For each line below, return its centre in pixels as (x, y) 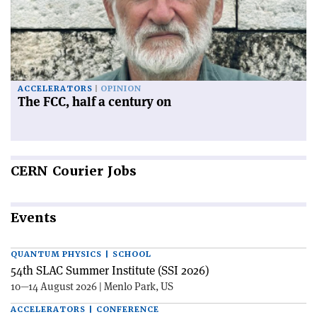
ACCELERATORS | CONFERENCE (85, 310)
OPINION (121, 89)
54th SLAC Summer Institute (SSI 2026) (110, 271)
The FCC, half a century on (94, 102)
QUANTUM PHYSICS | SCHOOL (81, 255)
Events (34, 218)
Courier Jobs (92, 171)
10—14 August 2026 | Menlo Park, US (92, 287)
